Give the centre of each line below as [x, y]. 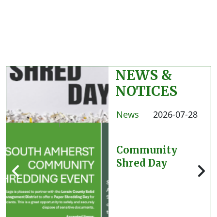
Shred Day [142, 163]
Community [147, 150]
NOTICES [146, 91]
